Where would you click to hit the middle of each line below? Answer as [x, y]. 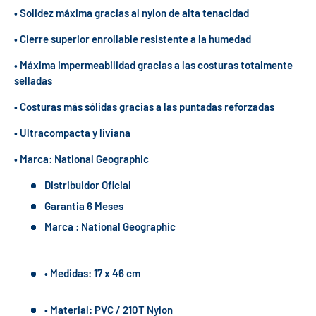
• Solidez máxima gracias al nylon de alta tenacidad [132, 13]
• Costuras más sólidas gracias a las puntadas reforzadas [144, 107]
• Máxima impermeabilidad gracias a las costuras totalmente [153, 65]
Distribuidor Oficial [87, 185]
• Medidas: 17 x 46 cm [92, 273]
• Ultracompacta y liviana [72, 133]
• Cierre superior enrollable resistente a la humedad [133, 39]
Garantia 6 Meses [84, 206]
